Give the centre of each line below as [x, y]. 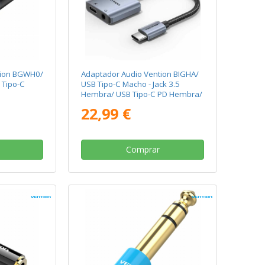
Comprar [143, 150]
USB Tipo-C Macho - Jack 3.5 [131, 84]
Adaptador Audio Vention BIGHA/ [140, 74]
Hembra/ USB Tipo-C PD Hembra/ [142, 94]
